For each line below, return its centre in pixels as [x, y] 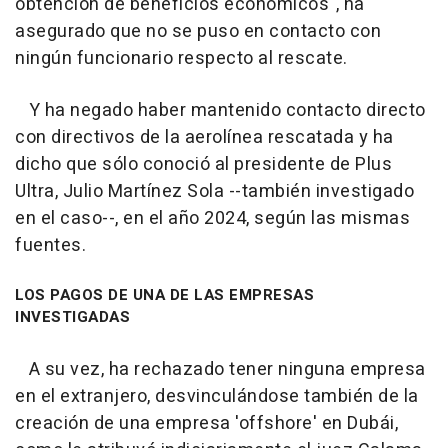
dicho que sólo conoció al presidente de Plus [203, 164]
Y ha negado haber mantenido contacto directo [220, 110]
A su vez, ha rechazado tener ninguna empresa [220, 369]
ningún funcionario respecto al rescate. [181, 58]
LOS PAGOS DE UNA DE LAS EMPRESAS [164, 294]
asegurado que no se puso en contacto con [198, 31]
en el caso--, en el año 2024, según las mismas [212, 218]
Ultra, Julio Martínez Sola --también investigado [214, 191]
